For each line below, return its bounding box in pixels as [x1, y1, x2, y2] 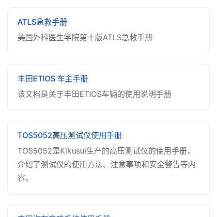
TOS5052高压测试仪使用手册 [17, 130, 122, 140]
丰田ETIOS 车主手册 [17, 74, 88, 83]
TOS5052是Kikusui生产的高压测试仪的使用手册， [17, 146, 195, 155]
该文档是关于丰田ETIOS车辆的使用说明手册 [17, 89, 171, 99]
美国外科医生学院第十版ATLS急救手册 [17, 32, 153, 42]
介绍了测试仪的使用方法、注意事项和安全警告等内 [17, 159, 196, 169]
